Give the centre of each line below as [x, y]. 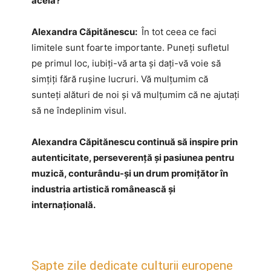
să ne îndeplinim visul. [79, 110]
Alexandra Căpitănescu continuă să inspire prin [135, 142]
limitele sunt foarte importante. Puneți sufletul [130, 47]
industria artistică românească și [103, 189]
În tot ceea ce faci [178, 31]
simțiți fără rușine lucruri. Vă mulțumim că [120, 79]
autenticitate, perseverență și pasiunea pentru [133, 157]
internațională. [64, 204]
